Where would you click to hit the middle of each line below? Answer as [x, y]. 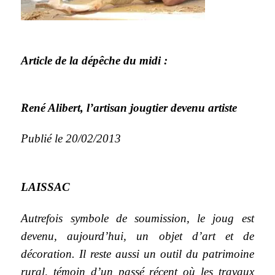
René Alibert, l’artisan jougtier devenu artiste [129, 107]
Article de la [52, 60]
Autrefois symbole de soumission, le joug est [137, 218]
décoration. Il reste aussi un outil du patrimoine [137, 254]
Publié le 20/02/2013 [73, 138]
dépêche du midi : [125, 60]
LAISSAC [46, 187]
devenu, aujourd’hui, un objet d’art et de [137, 236]
